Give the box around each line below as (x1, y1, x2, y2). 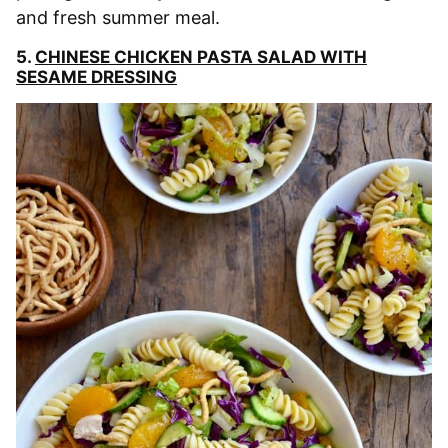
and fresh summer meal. (16, 6, 220, 28)
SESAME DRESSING (16, 66, 177, 87)
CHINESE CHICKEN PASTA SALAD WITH (35, 46, 367, 67)
